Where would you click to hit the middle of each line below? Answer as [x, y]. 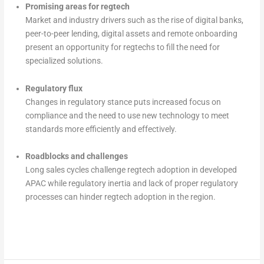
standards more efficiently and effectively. [101, 129]
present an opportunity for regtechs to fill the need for [122, 47]
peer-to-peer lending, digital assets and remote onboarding [131, 33]
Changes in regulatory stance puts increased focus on [123, 102]
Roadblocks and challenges [76, 156]
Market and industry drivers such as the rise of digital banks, [134, 20]
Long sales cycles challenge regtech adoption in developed [131, 170]
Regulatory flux [54, 88]
